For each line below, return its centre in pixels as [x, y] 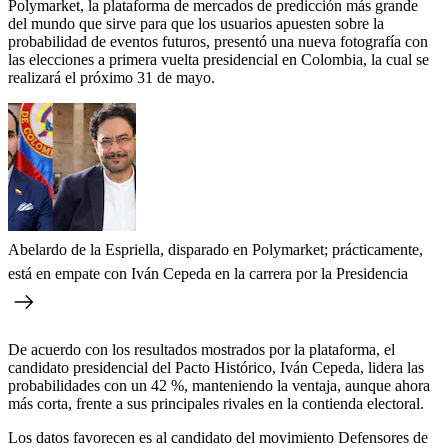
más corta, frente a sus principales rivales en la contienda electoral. [216, 403]
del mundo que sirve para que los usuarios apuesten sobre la [196, 23]
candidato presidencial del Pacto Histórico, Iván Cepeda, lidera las [216, 367]
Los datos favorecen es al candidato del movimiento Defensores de [218, 437]
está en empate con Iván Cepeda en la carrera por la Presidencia [208, 273]
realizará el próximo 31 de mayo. [111, 77]
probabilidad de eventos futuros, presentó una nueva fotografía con [218, 41]
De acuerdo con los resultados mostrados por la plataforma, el [201, 349]
